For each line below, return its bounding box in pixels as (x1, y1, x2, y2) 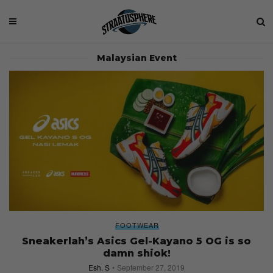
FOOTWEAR (115, 219, 159, 230)
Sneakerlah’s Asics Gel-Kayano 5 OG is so (22, 235, 251, 247)
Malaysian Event (96, 52, 177, 63)
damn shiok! (102, 247, 171, 259)
